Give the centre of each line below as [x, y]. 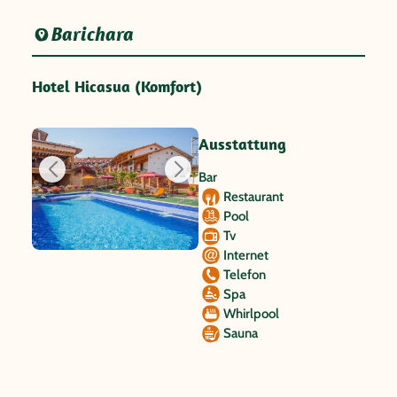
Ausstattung [242, 144]
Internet [246, 255]
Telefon [245, 275]
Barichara [93, 34]
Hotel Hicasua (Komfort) [117, 86]
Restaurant [253, 197]
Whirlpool [251, 314]
